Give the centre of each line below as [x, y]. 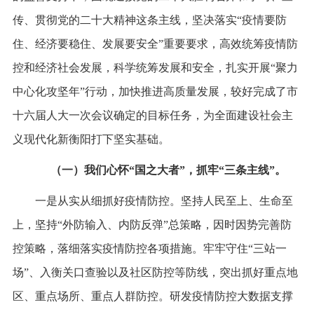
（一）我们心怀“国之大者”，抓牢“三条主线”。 [168, 170]
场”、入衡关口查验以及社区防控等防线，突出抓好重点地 [155, 272]
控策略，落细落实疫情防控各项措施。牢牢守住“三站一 [149, 248]
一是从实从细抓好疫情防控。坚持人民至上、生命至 [164, 200]
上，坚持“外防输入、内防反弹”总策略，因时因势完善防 [152, 224]
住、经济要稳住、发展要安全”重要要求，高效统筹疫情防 [155, 43]
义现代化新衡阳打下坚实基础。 [91, 139]
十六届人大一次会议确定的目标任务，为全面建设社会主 [152, 115]
